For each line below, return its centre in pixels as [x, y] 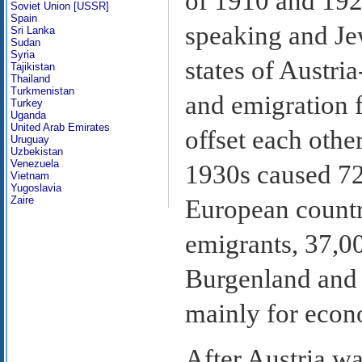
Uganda [28, 115]
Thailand [30, 79]
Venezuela [35, 164]
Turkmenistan [42, 91]
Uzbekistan [37, 152]
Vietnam [30, 176]
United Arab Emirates [60, 127]
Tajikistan [33, 67]
